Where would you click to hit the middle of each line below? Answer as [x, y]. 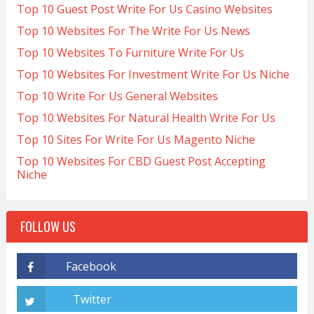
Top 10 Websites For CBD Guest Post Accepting [141, 161]
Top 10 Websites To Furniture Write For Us [130, 52]
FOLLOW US [48, 226]
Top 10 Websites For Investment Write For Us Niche [153, 74]
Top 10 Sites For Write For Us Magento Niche [136, 139]
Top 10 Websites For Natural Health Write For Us [146, 117]
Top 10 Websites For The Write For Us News [133, 30]
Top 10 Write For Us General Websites [117, 96]
